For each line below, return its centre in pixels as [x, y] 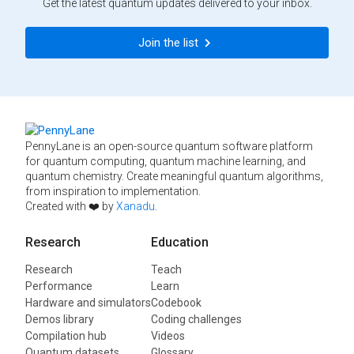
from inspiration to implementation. [113, 191]
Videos [168, 335]
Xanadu [136, 206]
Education [180, 242]
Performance [59, 286]
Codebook [176, 302]
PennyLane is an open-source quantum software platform [169, 146]
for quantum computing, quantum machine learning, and [166, 161]
